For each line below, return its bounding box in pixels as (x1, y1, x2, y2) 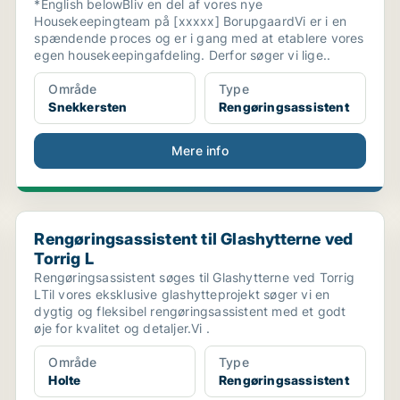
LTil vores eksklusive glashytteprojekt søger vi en (34, 287, 330, 302)
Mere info (171, 143, 229, 158)
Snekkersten (48, 99, 128, 114)
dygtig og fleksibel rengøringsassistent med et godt (34, 304, 346, 319)
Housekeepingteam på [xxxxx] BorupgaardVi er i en (34, 13, 346, 29)
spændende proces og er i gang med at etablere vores (34, 30, 364, 46)
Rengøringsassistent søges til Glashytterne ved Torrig (34, 270, 354, 285)
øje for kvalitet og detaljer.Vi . (34, 321, 210, 336)
